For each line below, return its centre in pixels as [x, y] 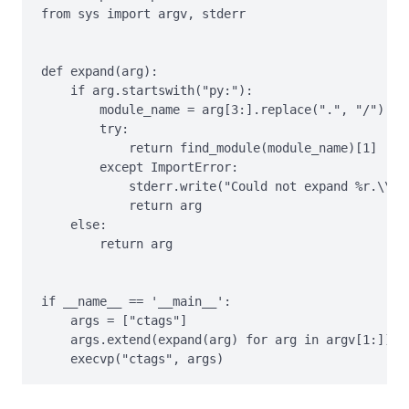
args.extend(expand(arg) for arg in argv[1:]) [216, 339]
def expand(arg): [100, 71]
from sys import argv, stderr [143, 13]
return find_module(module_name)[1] [209, 147]
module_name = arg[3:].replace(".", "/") [213, 109]
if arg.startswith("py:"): [147, 90]
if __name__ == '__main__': [136, 301]
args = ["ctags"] [114, 320]
